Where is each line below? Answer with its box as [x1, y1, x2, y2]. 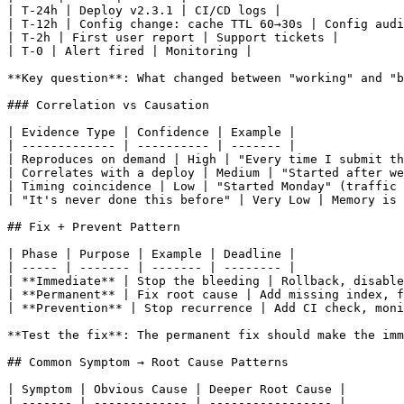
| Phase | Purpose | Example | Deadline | [7, 246, 296, 261]
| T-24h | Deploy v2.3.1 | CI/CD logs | [7, 3, 281, 17]
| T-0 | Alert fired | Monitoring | [7, 43, 252, 58]
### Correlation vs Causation [7, 97, 209, 112]
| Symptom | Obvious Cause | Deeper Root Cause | [7, 381, 346, 396]
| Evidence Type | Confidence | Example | [7, 124, 296, 139]
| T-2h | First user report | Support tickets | [7, 30, 339, 44]
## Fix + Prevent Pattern [7, 219, 180, 234]
